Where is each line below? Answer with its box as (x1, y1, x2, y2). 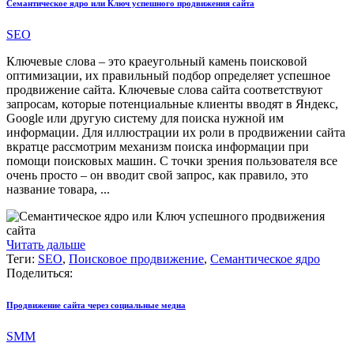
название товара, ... (6, 182, 110, 196)
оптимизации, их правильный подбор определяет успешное (6, 68, 330, 82)
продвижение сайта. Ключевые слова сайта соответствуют (6, 82, 322, 96)
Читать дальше (6, 237, 85, 251)
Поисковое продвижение (69, 251, 204, 265)
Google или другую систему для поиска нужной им (6, 111, 284, 125)
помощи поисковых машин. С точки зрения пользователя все (6, 153, 337, 168)
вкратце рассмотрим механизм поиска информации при (6, 139, 309, 153)
